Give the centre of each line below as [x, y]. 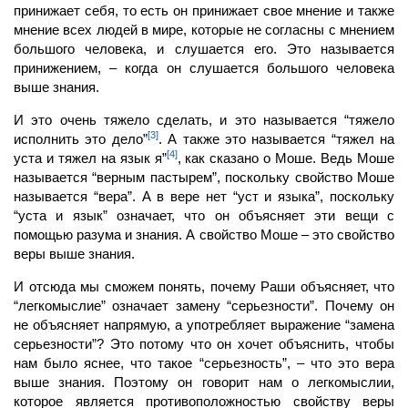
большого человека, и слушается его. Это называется [204, 48]
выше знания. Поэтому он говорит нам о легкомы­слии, [204, 382]
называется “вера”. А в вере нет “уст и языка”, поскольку [204, 196]
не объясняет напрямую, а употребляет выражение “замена [204, 324]
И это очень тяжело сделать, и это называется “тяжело [204, 119]
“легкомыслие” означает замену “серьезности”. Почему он [204, 305]
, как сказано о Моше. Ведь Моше [286, 158]
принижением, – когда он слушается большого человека [204, 67]
